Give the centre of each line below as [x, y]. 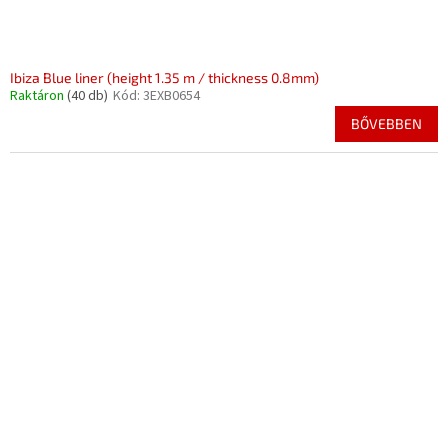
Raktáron [38, 96]
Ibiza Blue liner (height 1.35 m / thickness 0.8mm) [164, 77]
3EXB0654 [171, 96]
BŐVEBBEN [386, 123]
